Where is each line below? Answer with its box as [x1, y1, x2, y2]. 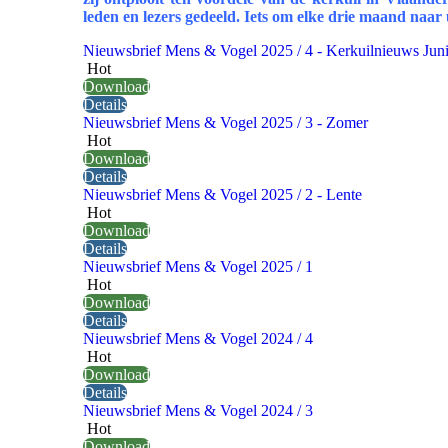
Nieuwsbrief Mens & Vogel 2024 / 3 [83, 402, 313, 420]
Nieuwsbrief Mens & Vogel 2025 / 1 [83, 258, 313, 276]
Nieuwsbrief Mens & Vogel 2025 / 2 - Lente [83, 186, 362, 204]
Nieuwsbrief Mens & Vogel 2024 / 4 [83, 330, 313, 348]
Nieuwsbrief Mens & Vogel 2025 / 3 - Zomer [83, 114, 368, 132]
